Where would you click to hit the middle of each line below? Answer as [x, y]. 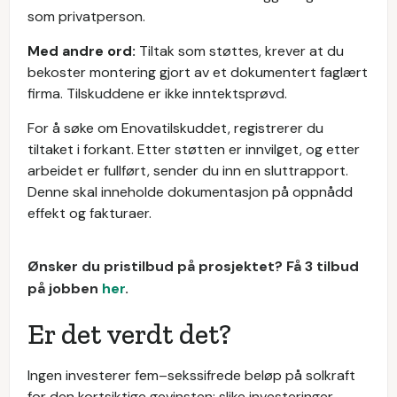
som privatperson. [86, 16]
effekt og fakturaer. [90, 213]
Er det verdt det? [129, 334]
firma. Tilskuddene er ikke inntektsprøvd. [157, 93]
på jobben [65, 288]
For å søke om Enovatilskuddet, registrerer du [175, 128]
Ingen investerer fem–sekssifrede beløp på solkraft [191, 375]
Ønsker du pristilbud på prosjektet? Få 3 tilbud [193, 266]
